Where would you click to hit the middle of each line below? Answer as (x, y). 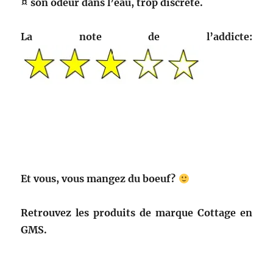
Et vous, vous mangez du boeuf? (100, 179)
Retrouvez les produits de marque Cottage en (136, 213)
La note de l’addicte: (136, 37)
